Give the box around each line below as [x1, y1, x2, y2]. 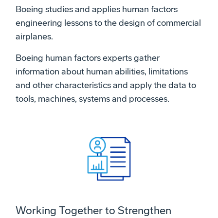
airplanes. [16, 31, 53, 42]
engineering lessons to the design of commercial [16, 18, 201, 29]
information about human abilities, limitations [16, 66, 188, 77]
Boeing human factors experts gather [16, 53, 160, 64]
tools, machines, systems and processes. [16, 93, 169, 105]
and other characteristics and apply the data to [16, 80, 196, 91]
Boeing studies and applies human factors [16, 4, 178, 15]
